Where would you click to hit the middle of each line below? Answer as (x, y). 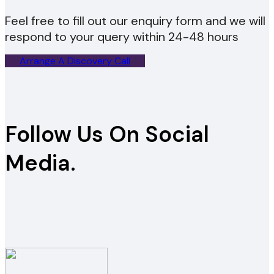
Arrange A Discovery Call (75, 61)
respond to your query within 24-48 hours (122, 36)
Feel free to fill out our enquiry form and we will (135, 20)
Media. (40, 163)
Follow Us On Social (107, 134)
